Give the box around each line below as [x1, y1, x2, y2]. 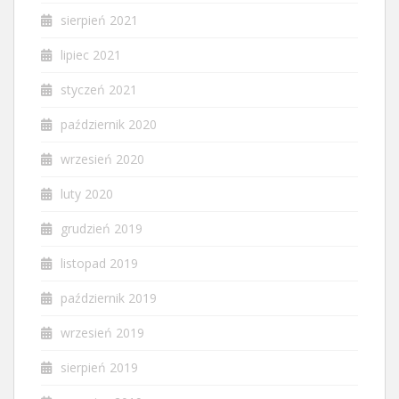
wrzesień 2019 [61, 324, 144, 341]
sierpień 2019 [61, 359, 138, 376]
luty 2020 [61, 185, 113, 202]
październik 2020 [61, 116, 157, 133]
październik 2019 [61, 289, 157, 306]
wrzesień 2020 [61, 151, 144, 167]
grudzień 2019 [61, 220, 142, 237]
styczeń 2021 [61, 81, 137, 98]
